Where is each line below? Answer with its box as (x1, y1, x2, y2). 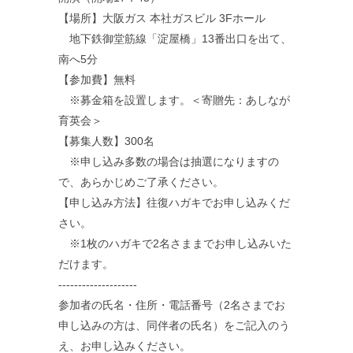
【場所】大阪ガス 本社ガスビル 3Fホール (58, 12, 266, 24)
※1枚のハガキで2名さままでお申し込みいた (58, 237, 292, 250)
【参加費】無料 (58, 73, 136, 86)
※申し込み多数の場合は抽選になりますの (58, 155, 279, 168)
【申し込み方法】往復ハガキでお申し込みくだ (58, 196, 290, 209)
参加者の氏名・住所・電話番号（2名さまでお (58, 299, 285, 311)
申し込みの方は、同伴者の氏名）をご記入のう (58, 319, 290, 332)
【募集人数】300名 (58, 135, 154, 147)
